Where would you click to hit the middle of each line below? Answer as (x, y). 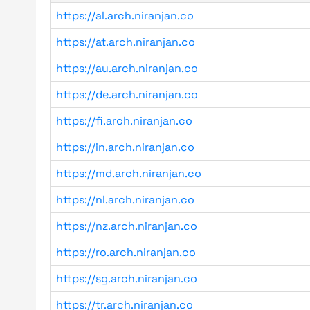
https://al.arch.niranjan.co (125, 16)
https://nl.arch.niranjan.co (125, 200)
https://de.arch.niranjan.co (127, 94)
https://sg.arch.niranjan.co (127, 279)
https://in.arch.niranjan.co (125, 147)
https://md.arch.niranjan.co (129, 173)
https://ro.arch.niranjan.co (126, 252)
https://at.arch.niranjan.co (126, 42)
